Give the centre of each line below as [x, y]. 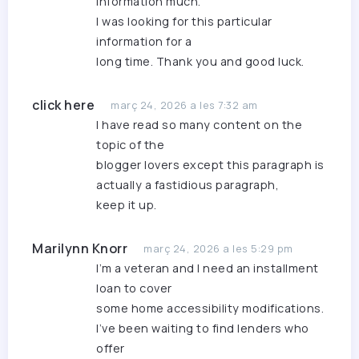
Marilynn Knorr [80, 249]
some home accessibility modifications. [210, 309]
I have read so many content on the [199, 125]
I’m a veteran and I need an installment [208, 268]
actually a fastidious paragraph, [188, 185]
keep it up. [127, 205]
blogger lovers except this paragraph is [210, 165]
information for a [144, 42]
